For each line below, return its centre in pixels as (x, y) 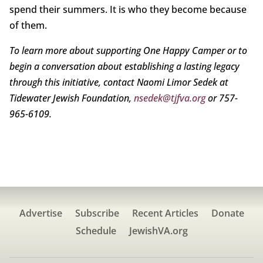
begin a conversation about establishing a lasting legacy (124, 67)
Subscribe (97, 213)
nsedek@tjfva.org (169, 98)
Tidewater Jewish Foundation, (71, 98)
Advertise (41, 213)
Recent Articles (165, 213)
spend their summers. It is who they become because (128, 10)
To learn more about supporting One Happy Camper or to (128, 51)
